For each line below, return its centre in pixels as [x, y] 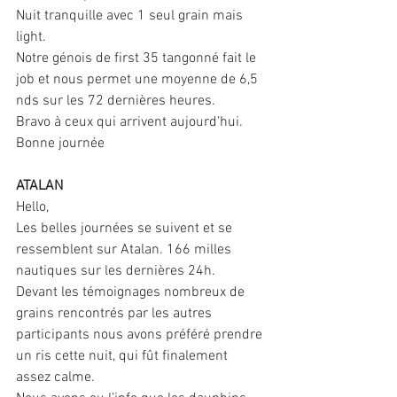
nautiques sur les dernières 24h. [116, 272]
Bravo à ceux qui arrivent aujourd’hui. [129, 123]
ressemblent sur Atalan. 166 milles [125, 250]
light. [31, 38]
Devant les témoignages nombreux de [132, 293]
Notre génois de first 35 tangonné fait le [138, 59]
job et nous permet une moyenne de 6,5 [139, 80]
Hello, [32, 208]
